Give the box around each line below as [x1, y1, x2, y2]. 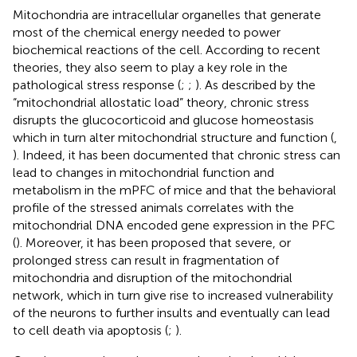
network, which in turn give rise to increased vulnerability [13, 287, 333, 303]
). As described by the [195, 76, 316, 92]
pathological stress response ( [13, 76, 181, 92]
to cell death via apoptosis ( [13, 322, 168, 338]
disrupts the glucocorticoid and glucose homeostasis [13, 112, 314, 127]
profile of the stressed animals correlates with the [13, 199, 294, 215]
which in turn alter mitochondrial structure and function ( [13, 129, 334, 145]
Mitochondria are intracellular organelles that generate [13, 6, 321, 22]
